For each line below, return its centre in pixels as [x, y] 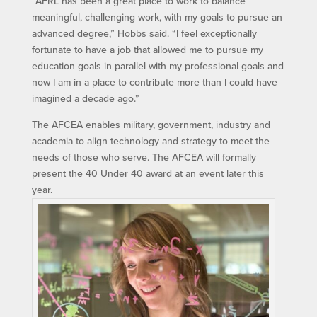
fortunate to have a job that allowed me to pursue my [147, 50]
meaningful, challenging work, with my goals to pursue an [157, 17]
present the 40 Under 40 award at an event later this [148, 174]
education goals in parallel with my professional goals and [157, 66]
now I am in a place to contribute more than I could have [154, 82]
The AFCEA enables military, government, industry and [151, 125]
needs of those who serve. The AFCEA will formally [144, 157]
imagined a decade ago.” [85, 99]
